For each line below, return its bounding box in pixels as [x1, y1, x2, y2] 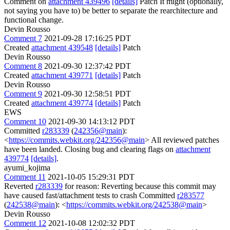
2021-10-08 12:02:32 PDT [48, 219, 135, 227]
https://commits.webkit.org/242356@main [9, 136, 145, 144]
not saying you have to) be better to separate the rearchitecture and [4, 6, 218, 15]
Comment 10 [4, 117, 46, 126]
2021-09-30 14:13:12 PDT [48, 117, 135, 126]
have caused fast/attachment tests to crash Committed [4, 191, 177, 200]
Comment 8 [4, 62, 42, 70]
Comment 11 [4, 172, 46, 181]
